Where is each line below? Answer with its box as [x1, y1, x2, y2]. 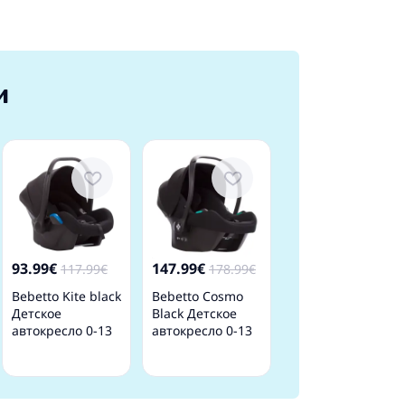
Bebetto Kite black [12, 287, 121, 305]
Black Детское [152, 305, 237, 322]
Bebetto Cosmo [152, 287, 243, 305]
